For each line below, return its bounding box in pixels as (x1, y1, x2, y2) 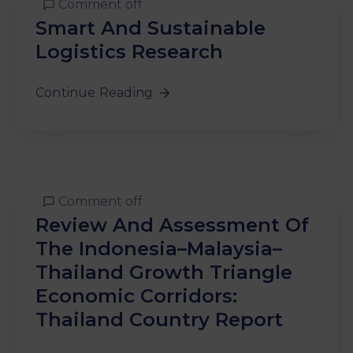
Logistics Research (35, 39, 223, 63)
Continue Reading (35, 84, 154, 100)
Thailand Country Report (35, 307, 283, 331)
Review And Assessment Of (35, 213, 309, 236)
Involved (12, 92, 62, 106)
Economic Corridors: (35, 284, 237, 307)
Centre (12, 38, 54, 52)
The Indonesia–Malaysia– (35, 236, 282, 260)
